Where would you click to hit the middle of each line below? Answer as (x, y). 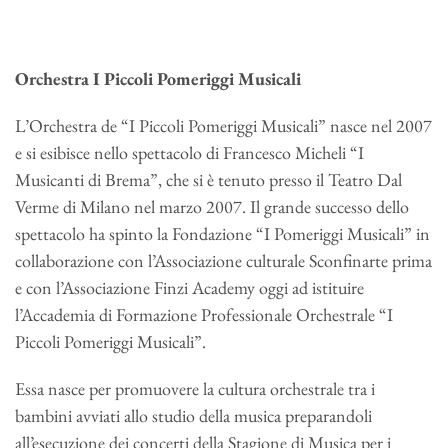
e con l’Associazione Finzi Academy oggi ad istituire (189, 288)
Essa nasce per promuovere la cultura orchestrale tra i (195, 389)
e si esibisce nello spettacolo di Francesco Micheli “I (189, 153)
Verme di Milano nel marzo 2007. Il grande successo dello (212, 207)
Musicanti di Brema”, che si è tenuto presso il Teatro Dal (208, 180)
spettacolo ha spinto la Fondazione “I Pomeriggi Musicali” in (222, 234)
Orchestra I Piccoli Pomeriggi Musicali (158, 79)
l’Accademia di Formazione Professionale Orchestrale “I (204, 315)
